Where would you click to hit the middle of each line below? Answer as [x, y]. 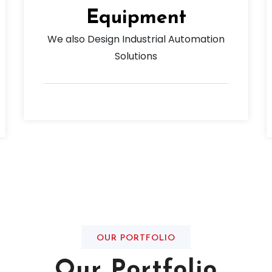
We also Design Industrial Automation [136, 39]
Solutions [136, 56]
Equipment [136, 19]
